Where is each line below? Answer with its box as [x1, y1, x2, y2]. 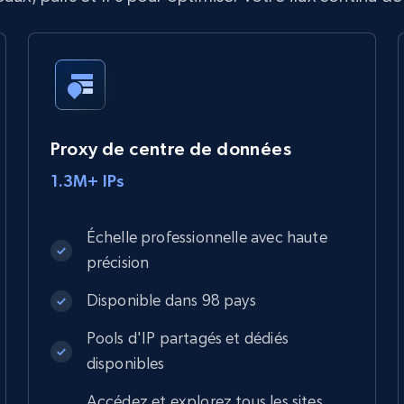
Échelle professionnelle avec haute [86, 226, 327, 246]
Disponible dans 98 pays [86, 289, 256, 309]
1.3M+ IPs [50, 170, 125, 190]
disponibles [86, 353, 165, 372]
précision [86, 252, 150, 271]
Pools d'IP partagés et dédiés [86, 327, 289, 347]
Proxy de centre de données [50, 138, 292, 159]
